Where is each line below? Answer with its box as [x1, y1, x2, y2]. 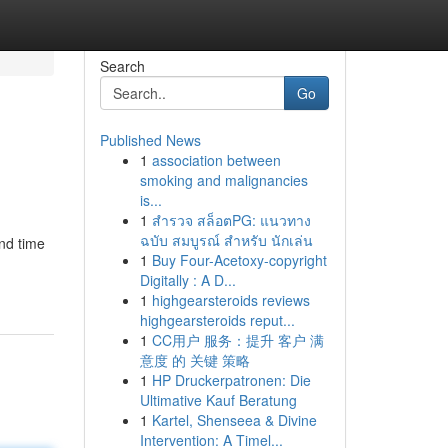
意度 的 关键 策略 [139, 350, 250, 370]
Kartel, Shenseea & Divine [151, 410, 317, 430]
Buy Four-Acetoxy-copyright [151, 250, 327, 270]
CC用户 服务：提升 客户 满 [151, 330, 324, 350]
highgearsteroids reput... [139, 310, 295, 330]
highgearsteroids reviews [151, 290, 310, 310]
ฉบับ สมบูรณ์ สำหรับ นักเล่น [139, 230, 313, 250]
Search [99, 56, 145, 76]
